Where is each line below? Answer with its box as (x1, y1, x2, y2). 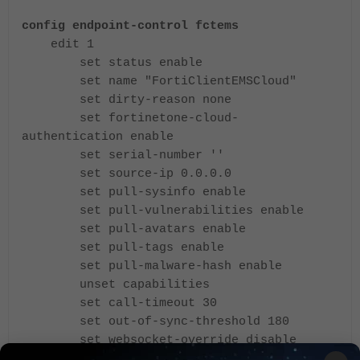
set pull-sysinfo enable (22, 185, 246, 198)
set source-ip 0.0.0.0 (22, 166, 231, 180)
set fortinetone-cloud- (22, 111, 239, 125)
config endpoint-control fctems (22, 18, 239, 32)
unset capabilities (22, 277, 210, 291)
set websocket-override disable (22, 333, 297, 346)
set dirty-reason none (22, 92, 231, 106)
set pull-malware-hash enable (22, 259, 282, 272)
